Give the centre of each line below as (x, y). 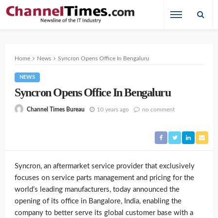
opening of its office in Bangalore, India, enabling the (98, 201)
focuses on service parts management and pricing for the (104, 178)
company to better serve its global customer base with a (104, 213)
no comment (158, 109)
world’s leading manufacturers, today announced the (97, 190)
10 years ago (113, 109)
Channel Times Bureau (56, 110)
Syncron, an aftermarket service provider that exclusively (105, 166)
